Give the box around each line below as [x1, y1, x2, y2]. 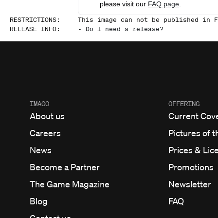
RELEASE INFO [10, 25, 56, 33]
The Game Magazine [30, 179, 109, 189]
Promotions [168, 162, 214, 172]
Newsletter [168, 179, 211, 189]
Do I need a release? [86, 25, 163, 33]
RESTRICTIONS [10, 16, 56, 24]
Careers [30, 127, 61, 138]
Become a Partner [30, 162, 100, 172]
